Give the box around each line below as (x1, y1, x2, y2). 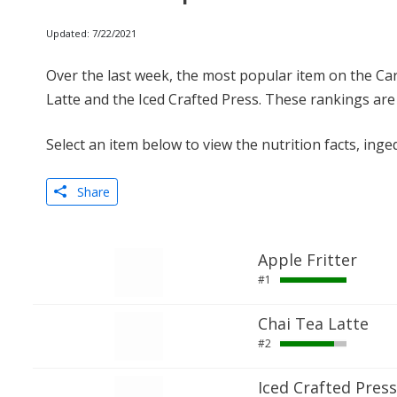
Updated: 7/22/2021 (46, 27, 136, 40)
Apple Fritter (257, 249, 357, 270)
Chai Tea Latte (257, 313, 369, 334)
